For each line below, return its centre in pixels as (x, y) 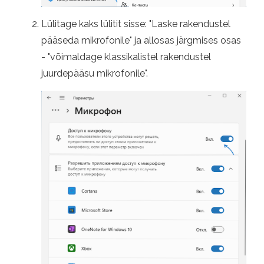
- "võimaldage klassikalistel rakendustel (126, 57)
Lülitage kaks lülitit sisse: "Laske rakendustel (136, 24)
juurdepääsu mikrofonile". (95, 74)
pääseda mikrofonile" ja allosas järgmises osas (141, 41)
